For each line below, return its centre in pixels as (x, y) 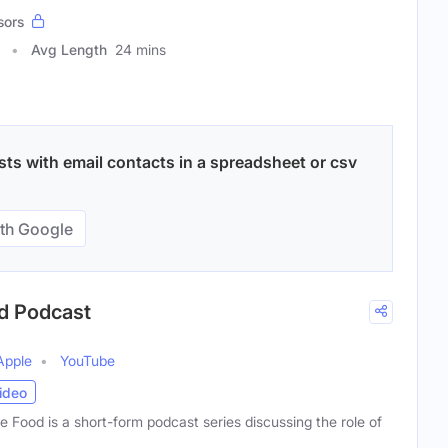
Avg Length (69, 50)
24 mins (140, 50)
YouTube (87, 361)
